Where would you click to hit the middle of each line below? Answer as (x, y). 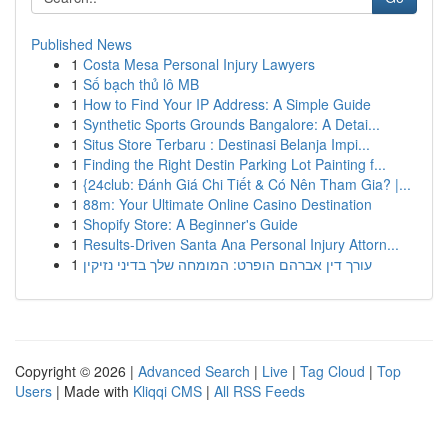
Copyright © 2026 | (76, 371)
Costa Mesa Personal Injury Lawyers (199, 64)
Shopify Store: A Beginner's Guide (190, 224)
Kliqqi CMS (167, 391)
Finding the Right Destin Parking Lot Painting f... (234, 164)
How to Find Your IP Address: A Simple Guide (227, 104)
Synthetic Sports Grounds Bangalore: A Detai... (231, 124)
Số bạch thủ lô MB (141, 84)
